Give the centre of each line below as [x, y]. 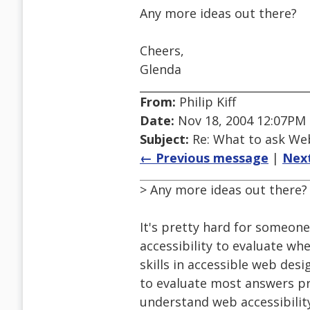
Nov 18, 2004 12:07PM [240, 121]
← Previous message [204, 158]
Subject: [164, 139]
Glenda [161, 70]
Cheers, [162, 51]
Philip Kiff [206, 102]
